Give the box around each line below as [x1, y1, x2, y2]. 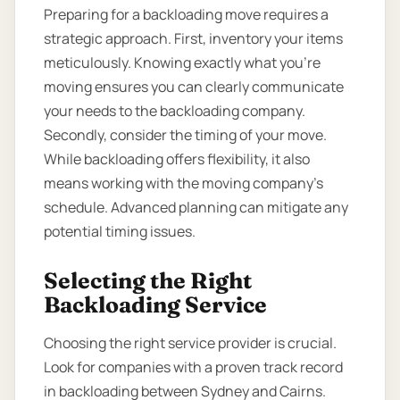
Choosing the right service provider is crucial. [44, 333, 337, 354]
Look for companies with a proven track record [44, 357, 343, 378]
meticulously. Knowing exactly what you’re [44, 52, 321, 72]
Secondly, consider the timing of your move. [44, 124, 327, 145]
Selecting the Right [44, 267, 252, 295]
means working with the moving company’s [44, 172, 323, 193]
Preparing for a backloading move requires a [44, 4, 329, 24]
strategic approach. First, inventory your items [44, 28, 343, 48]
